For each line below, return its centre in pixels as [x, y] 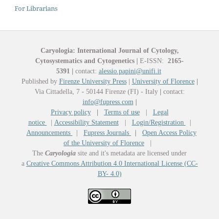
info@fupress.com [108, 102]
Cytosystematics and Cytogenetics [85, 61]
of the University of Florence [104, 143]
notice [37, 122]
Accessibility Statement [86, 122]
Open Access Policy [169, 132]
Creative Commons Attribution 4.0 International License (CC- [112, 163]
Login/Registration [159, 122]
